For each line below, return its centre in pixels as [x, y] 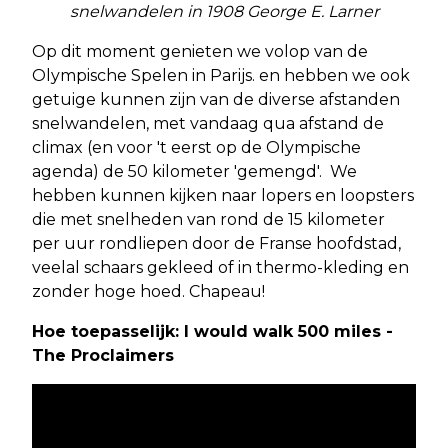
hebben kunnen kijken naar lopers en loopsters [223, 195]
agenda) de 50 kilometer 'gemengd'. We [194, 171]
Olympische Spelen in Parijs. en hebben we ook [221, 75]
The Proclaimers [103, 355]
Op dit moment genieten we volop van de [200, 51]
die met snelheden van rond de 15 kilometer [208, 219]
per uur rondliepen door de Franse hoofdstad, [216, 243]
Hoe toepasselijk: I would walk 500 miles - [212, 331]
